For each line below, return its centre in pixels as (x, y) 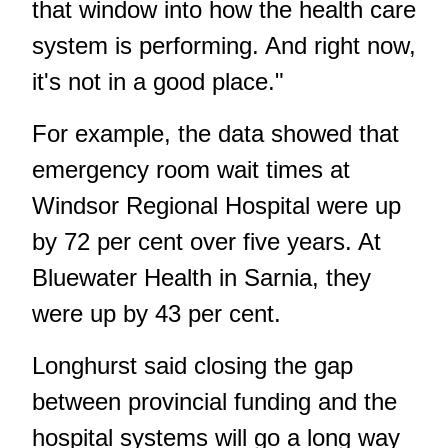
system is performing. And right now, (224, 45)
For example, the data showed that (215, 133)
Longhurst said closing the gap (192, 365)
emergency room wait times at (191, 169)
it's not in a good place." (158, 81)
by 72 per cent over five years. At (206, 241)
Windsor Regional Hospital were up (216, 205)
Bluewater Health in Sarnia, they (201, 277)
